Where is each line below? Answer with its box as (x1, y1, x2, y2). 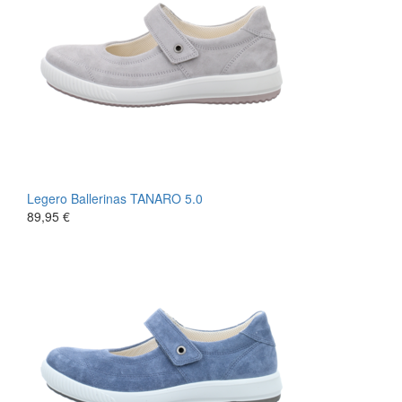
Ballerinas (71, 188, 127, 207)
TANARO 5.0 (130, 188, 203, 207)
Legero (27, 188, 67, 207)
